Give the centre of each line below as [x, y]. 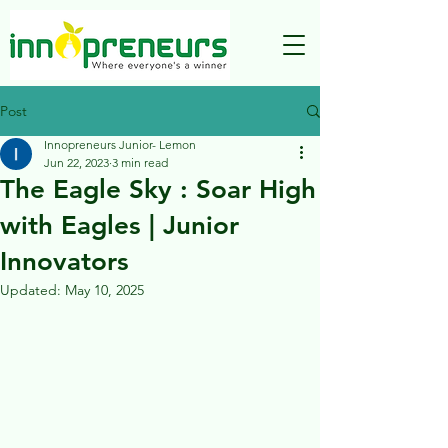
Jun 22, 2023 [76, 162]
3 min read [140, 162]
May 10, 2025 [104, 290]
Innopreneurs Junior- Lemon [120, 144]
